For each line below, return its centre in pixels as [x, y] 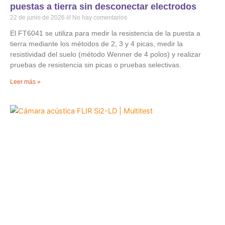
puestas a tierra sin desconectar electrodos [103, 6]
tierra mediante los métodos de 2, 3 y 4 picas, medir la [96, 43]
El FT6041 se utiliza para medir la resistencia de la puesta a [105, 33]
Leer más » [25, 82]
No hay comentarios [99, 17]
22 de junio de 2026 [38, 17]
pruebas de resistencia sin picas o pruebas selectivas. [96, 65]
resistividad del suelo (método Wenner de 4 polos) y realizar [105, 54]
